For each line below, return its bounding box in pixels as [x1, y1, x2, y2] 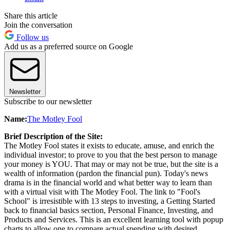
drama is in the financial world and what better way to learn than [4, 178, 212, 187]
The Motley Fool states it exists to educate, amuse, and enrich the [4, 141, 214, 150]
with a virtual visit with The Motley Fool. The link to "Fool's [4, 187, 200, 196]
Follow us [14, 32, 49, 42]
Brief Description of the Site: [4, 131, 103, 141]
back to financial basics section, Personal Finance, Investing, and [4, 205, 213, 215]
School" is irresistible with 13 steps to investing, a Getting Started [4, 196, 215, 205]
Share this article [4, 11, 57, 20]
